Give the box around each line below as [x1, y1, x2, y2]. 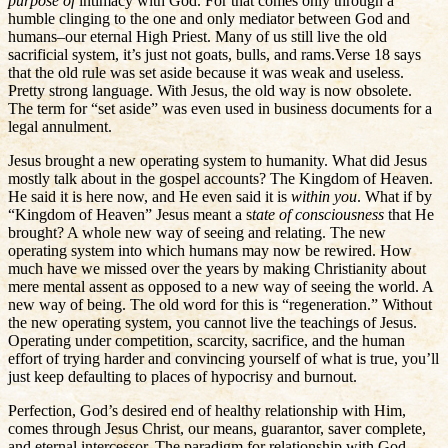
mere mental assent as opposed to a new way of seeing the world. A [8, 277, 433, 295]
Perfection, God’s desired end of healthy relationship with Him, [8, 401, 406, 419]
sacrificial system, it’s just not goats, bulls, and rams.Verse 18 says [8, 45, 421, 63]
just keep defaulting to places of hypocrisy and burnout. [8, 367, 357, 385]
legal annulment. [8, 117, 112, 135]
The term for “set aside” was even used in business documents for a [8, 99, 432, 117]
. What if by [357, 187, 432, 205]
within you [291, 187, 357, 205]
